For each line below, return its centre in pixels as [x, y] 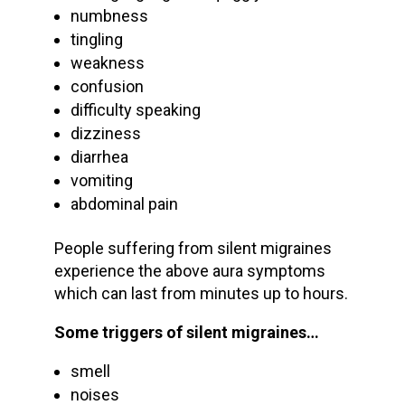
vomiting [101, 180]
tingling [96, 39]
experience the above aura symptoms [189, 270]
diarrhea [99, 156]
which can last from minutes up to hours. [201, 293]
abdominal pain [124, 203]
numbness [109, 15]
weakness [107, 62]
